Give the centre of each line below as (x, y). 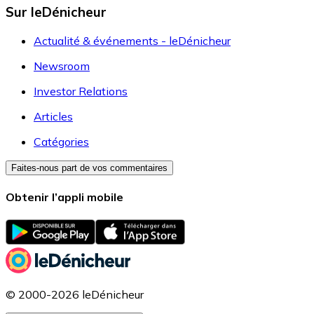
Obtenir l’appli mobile (64, 197)
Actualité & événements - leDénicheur (132, 41)
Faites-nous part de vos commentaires (89, 168)
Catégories (61, 142)
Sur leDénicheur (56, 12)
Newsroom (62, 66)
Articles (53, 117)
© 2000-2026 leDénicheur (75, 294)
